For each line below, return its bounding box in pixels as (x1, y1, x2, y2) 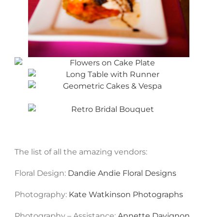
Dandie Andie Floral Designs (68, 169, 176, 178)
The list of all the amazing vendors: (15, 147, 147, 157)
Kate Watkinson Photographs (69, 190, 183, 200)
